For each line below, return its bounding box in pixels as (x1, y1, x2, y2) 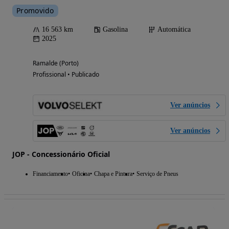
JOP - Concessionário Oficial (12, 149, 110, 159)
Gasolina (103, 26, 128, 34)
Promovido (16, 6, 54, 16)
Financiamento (33, 170, 68, 178)
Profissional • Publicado (33, 70, 99, 79)
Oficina (72, 170, 90, 178)
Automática (157, 26, 191, 34)
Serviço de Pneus (136, 170, 178, 178)
